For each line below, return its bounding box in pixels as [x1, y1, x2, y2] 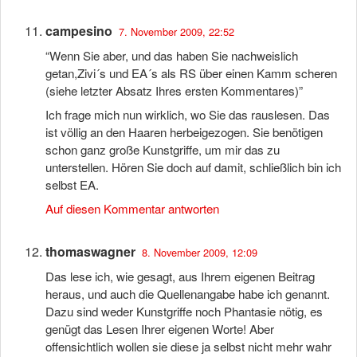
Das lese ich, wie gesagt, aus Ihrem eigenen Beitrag [45, 268, 315, 284]
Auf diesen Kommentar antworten [45, 200, 219, 217]
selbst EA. [45, 176, 99, 193]
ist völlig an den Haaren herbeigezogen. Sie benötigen [45, 124, 323, 140]
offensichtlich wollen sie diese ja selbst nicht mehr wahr [45, 338, 331, 355]
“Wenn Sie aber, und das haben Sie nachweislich [45, 47, 298, 64]
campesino [45, 22, 112, 40]
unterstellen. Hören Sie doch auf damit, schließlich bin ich [45, 159, 341, 175]
